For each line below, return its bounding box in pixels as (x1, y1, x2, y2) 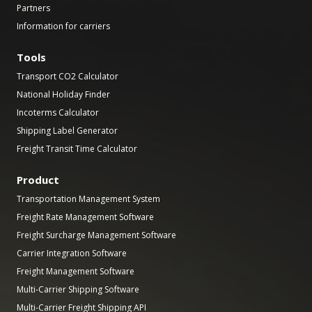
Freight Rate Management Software (17, 211, 154, 224)
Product (17, 173, 59, 187)
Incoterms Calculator (17, 107, 99, 119)
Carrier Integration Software (17, 247, 127, 260)
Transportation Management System (17, 193, 160, 205)
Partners (17, 2, 50, 15)
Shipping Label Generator (17, 125, 118, 137)
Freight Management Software (17, 265, 134, 278)
